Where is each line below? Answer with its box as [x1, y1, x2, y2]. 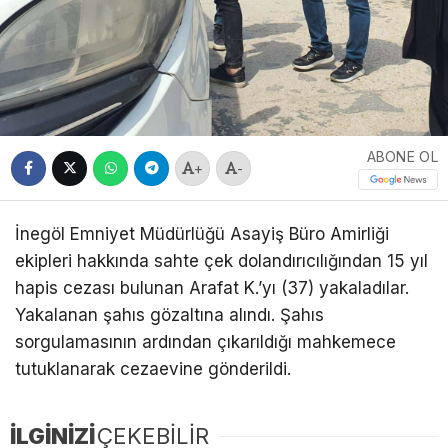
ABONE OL [366, 148, 438, 166]
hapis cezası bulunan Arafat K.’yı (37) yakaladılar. [15, 278, 409, 299]
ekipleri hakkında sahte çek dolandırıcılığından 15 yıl [15, 251, 428, 272]
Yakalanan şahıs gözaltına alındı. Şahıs [15, 305, 324, 326]
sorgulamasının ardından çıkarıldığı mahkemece [15, 332, 396, 353]
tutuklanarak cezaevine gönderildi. [15, 359, 291, 380]
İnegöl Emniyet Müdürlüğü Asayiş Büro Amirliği [15, 224, 389, 245]
